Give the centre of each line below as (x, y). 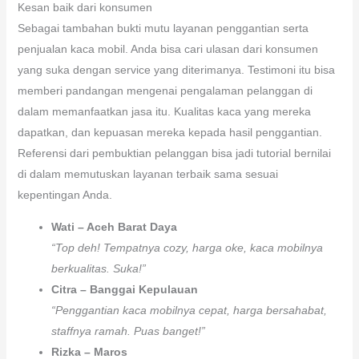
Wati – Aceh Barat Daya (114, 226)
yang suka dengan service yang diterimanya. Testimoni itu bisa (176, 69)
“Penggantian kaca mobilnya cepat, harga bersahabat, (189, 310)
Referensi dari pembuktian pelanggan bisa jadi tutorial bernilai (174, 153)
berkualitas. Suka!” (98, 268)
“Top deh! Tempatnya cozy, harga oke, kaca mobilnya (187, 247)
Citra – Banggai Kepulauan (124, 289)
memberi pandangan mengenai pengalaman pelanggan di (165, 90)
